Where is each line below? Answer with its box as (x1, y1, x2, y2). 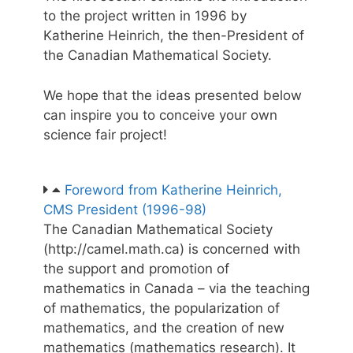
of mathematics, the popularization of (43, 300, 280, 317)
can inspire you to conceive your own (43, 106, 277, 123)
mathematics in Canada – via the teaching (43, 281, 310, 297)
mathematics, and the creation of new (43, 320, 284, 336)
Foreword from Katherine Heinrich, (65, 182, 282, 199)
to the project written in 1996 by (43, 8, 247, 24)
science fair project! (43, 126, 167, 143)
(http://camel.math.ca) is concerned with (43, 241, 300, 258)
